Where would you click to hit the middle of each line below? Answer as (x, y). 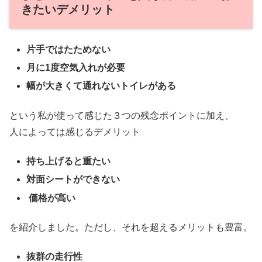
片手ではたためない (69, 49)
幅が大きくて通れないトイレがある (101, 86)
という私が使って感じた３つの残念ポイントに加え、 (122, 115)
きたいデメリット (68, 9)
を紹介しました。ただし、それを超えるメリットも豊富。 (131, 227)
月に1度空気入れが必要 (76, 68)
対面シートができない (73, 180)
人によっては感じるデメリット (75, 132)
